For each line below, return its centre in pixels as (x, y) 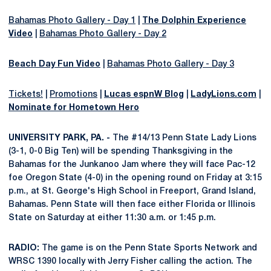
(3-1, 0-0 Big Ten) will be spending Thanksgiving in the (121, 152)
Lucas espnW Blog (144, 95)
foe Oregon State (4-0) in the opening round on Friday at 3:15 (135, 178)
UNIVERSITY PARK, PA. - (59, 138)
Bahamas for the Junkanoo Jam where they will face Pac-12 (132, 165)
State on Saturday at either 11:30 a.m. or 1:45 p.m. (112, 218)
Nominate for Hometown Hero (74, 108)
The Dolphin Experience (194, 21)
